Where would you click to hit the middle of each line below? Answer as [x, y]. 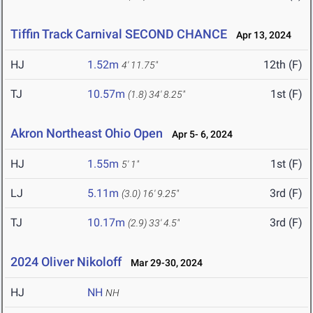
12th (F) [283, 65]
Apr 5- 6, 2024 [199, 134]
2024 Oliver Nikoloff [66, 262]
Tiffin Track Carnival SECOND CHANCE [119, 34]
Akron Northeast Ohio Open [87, 133]
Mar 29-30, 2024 [163, 263]
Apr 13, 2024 [261, 35]
